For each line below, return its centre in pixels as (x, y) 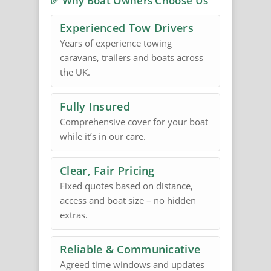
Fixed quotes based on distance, (126, 186)
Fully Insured (95, 107)
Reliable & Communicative (130, 250)
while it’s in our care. (103, 136)
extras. (74, 215)
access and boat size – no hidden (128, 201)
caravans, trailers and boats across (132, 58)
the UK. (75, 72)
